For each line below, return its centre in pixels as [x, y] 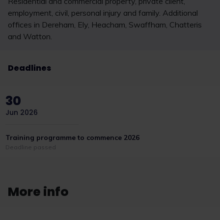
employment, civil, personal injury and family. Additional [103, 13]
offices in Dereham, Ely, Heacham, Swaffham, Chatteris [105, 24]
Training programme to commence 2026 [73, 137]
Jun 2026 [22, 112]
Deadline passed [31, 147]
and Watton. [30, 36]
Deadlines [29, 68]
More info [38, 192]
